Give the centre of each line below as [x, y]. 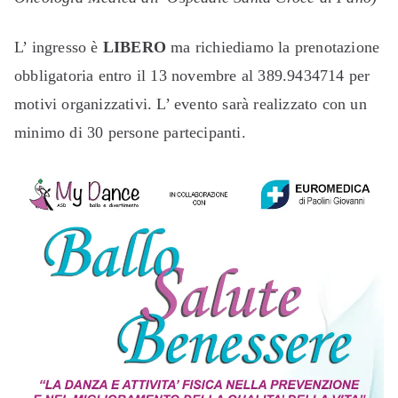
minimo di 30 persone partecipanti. [130, 132]
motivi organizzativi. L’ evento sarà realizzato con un [191, 104]
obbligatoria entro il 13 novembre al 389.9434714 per [192, 76]
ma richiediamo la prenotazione [273, 47]
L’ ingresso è [59, 47]
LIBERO [135, 47]
